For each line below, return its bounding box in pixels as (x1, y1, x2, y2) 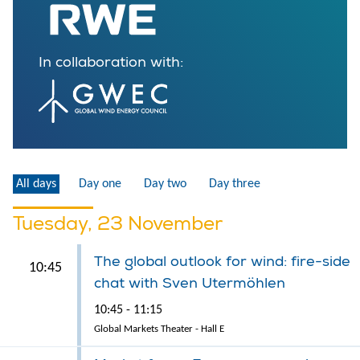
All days (16, 177, 56, 190)
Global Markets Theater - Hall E (94, 323, 224, 334)
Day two (144, 177, 186, 190)
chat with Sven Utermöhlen (94, 273, 285, 292)
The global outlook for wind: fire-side (94, 252, 350, 271)
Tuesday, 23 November (13, 211, 223, 235)
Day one (79, 177, 121, 190)
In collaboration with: (39, 52, 183, 72)
